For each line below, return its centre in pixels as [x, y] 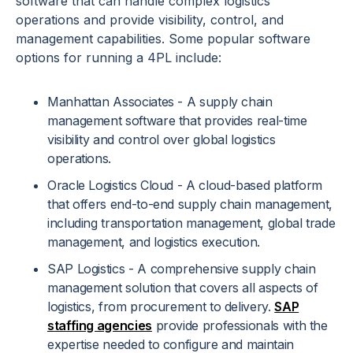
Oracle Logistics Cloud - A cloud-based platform [185, 186]
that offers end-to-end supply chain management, [190, 204]
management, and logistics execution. [154, 242]
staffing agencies [100, 326]
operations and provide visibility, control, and [150, 20]
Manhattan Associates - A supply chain [160, 102]
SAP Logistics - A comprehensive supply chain [182, 269]
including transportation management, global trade [191, 223]
